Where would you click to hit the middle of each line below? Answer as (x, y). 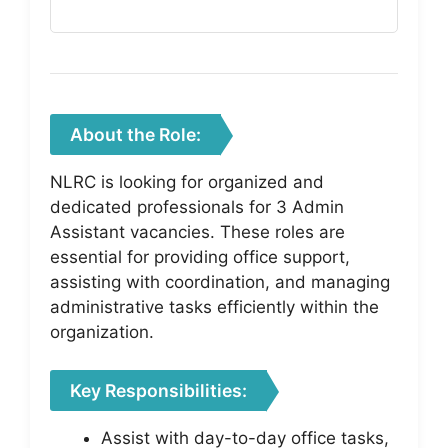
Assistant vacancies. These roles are (197, 231)
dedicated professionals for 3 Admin (197, 206)
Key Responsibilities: (158, 390)
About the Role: (135, 134)
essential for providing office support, (200, 256)
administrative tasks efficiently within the (214, 306)
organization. (102, 331)
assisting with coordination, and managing (220, 281)
